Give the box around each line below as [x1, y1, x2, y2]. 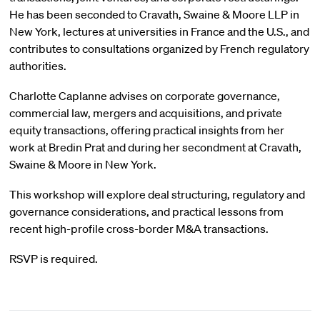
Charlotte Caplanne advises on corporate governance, [9, 89, 280, 103]
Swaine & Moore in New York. [9, 157, 156, 171]
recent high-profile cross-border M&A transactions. [9, 221, 269, 236]
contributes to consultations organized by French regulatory [9, 41, 309, 56]
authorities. [9, 59, 66, 73]
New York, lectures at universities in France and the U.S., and [9, 24, 309, 39]
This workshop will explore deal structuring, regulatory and [9, 187, 305, 201]
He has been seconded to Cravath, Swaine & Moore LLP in [9, 7, 299, 21]
